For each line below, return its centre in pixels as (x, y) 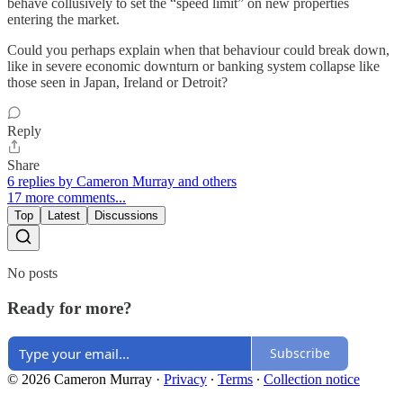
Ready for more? (70, 309)
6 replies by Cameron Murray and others (122, 182)
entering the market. (63, 20)
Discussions (126, 216)
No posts (32, 273)
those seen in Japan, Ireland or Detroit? (117, 83)
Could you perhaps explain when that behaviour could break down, (198, 50)
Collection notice (312, 379)
